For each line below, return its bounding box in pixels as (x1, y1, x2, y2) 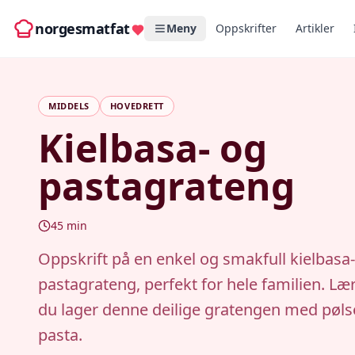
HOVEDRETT (109, 100, 164, 112)
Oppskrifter (215, 21, 277, 36)
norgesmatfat (35, 19, 130, 38)
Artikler (295, 21, 334, 36)
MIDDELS (48, 100, 90, 112)
